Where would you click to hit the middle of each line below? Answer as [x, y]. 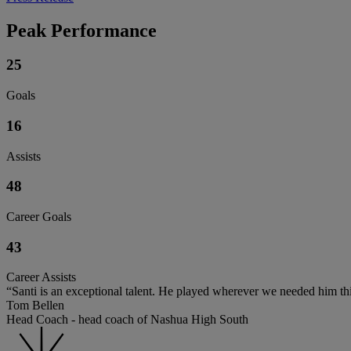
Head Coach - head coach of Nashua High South [127, 320]
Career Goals [39, 217]
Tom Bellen [35, 306]
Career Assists [41, 277]
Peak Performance [81, 30]
